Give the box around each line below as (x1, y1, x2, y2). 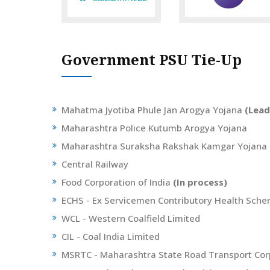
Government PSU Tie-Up (61, 52, 242, 69)
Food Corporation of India (61, 176, 173, 189)
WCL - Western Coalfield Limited (61, 212, 202, 225)
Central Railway (61, 158, 128, 171)
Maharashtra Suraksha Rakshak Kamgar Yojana (61, 140, 267, 152)
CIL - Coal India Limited (61, 230, 162, 243)
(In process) (173, 176, 227, 189)
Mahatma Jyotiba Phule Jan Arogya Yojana (61, 104, 245, 116)
